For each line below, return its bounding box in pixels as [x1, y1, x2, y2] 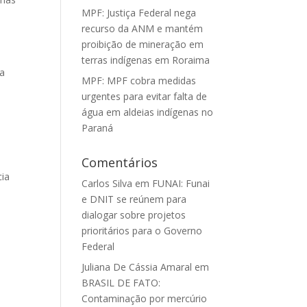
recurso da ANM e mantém [82, 22, 204, 35]
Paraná [82, 121, 114, 134]
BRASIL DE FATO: [82, 276, 161, 289]
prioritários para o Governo [82, 224, 203, 237]
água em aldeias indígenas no [82, 106, 214, 119]
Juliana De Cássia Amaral [82, 260, 193, 273]
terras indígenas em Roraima [82, 53, 210, 66]
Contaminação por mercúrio [82, 292, 208, 305]
